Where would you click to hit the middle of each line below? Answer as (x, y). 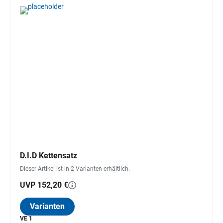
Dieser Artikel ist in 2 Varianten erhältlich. (75, 168)
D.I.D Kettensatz (49, 155)
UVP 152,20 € (44, 185)
